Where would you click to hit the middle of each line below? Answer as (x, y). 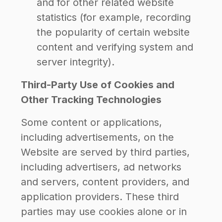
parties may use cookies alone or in (104, 212)
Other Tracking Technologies (91, 100)
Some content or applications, (91, 122)
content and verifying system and (115, 47)
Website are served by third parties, (105, 152)
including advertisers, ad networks (101, 167)
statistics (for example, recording (114, 17)
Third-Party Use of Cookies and (98, 85)
